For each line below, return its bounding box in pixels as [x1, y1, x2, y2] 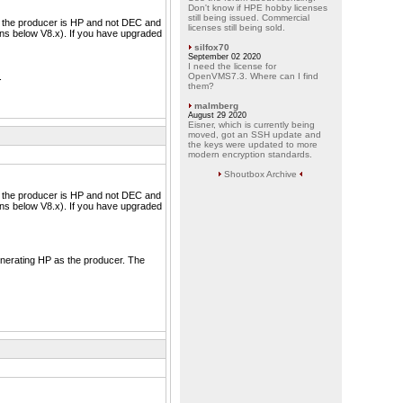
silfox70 [193, 42, 229, 52]
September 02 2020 [187, 52, 261, 61]
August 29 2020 [187, 111, 246, 120]
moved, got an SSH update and [187, 130, 321, 139]
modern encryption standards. [187, 149, 312, 159]
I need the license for [187, 61, 276, 71]
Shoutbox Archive [224, 169, 297, 179]
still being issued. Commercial [187, 13, 309, 22]
